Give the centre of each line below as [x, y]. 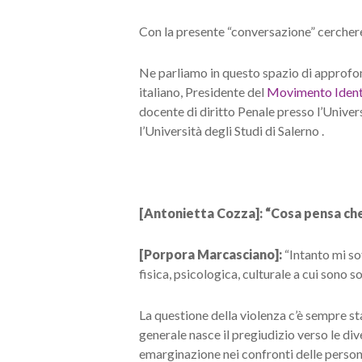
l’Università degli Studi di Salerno [230, 130]
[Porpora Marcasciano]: [212, 254]
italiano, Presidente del [203, 92]
